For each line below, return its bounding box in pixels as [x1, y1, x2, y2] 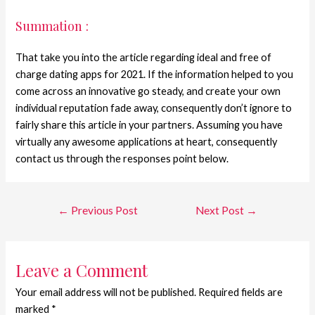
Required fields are [198, 286, 283, 299]
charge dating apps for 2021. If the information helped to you [15, 67, 294, 80]
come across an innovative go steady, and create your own [15, 84, 281, 97]
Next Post [195, 204, 247, 217]
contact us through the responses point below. [15, 152, 229, 165]
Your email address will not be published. [15, 286, 197, 299]
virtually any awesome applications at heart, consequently [15, 135, 278, 148]
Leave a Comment [15, 259, 148, 282]
